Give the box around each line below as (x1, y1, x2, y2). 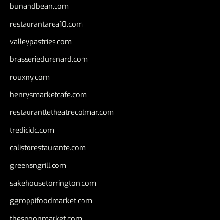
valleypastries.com (10, 37, 72, 47)
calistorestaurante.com (10, 143, 86, 153)
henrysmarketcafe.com (10, 90, 87, 100)
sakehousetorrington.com (10, 178, 96, 189)
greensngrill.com (10, 161, 66, 171)
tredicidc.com (10, 125, 54, 136)
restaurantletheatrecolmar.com (10, 108, 114, 118)
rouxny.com (10, 72, 50, 82)
